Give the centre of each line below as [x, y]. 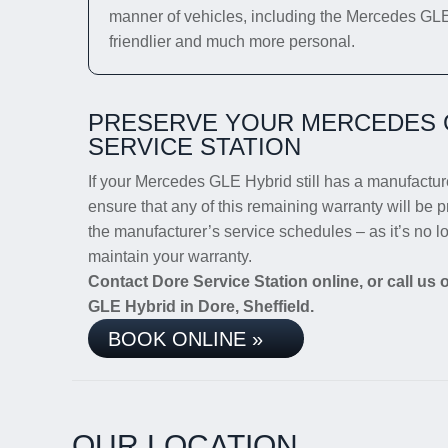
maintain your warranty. [170, 256]
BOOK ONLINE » [185, 339]
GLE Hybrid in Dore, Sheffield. [201, 306]
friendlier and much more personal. [232, 41]
